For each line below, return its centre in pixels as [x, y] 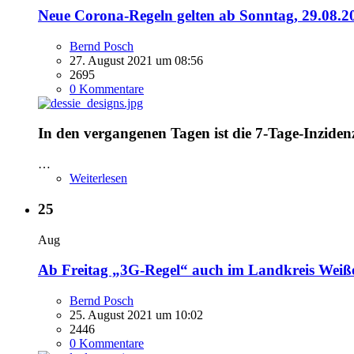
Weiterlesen [98, 179]
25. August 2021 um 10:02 [136, 315]
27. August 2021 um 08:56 [136, 60]
